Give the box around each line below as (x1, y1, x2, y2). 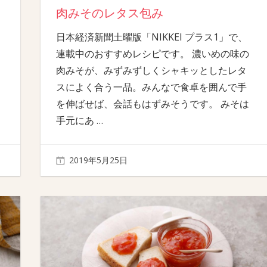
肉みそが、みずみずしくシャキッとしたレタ (55, 64, 247, 77)
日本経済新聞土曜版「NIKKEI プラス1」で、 (55, 30, 247, 44)
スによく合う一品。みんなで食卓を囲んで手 (55, 80, 247, 94)
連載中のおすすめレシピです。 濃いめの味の (55, 47, 249, 61)
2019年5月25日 (69, 154, 128, 166)
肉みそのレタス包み (55, 6, 163, 21)
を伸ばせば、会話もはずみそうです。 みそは (55, 97, 249, 111)
